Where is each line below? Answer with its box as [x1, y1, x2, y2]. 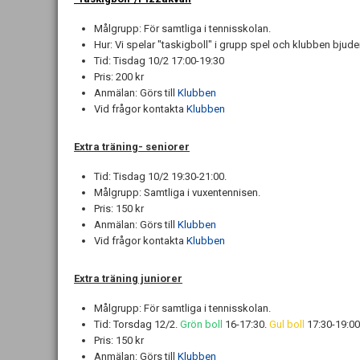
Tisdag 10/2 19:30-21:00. [113, 170, 227, 182]
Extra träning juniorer [74, 272, 182, 284]
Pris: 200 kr [94, 71, 144, 83]
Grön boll [180, 318, 225, 330]
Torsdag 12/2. [111, 318, 180, 330]
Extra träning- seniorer [74, 141, 190, 153]
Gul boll [269, 318, 305, 330]
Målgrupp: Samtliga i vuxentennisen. [94, 186, 260, 198]
